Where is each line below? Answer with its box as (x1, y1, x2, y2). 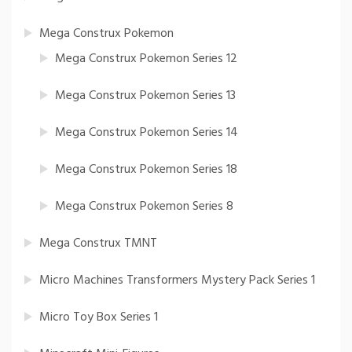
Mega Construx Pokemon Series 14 (55, 123, 238, 144)
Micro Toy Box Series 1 (39, 307, 158, 328)
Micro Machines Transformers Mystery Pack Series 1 (39, 270, 315, 291)
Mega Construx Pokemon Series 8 (55, 196, 233, 218)
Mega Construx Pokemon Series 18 (55, 159, 237, 181)
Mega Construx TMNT (39, 233, 157, 255)
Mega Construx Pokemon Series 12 (55, 49, 237, 70)
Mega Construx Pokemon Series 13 (55, 86, 236, 107)
